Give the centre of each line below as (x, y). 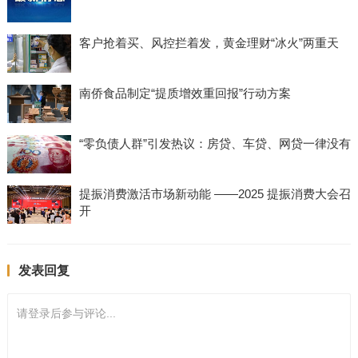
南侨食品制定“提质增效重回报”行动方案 (185, 93)
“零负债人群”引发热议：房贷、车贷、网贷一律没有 (215, 143)
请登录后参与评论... (66, 313)
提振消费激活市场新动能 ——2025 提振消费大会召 (215, 193)
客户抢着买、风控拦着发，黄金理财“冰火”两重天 (209, 42)
